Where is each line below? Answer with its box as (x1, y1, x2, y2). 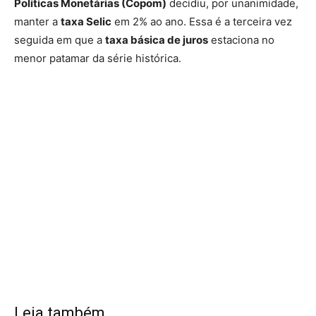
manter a (14, 14, 61, 28)
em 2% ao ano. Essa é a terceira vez (111, 14, 292, 28)
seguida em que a (14, 32, 105, 47)
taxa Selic (61, 14, 111, 28)
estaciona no (208, 32, 274, 47)
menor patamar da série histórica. (14, 51, 181, 65)
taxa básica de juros (105, 32, 208, 47)
